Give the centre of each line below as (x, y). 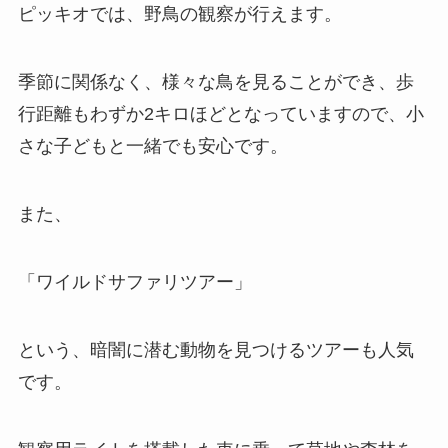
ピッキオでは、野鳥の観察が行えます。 (179, 14)
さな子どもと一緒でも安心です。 (152, 146)
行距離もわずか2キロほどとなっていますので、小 (220, 114)
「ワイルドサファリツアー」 (134, 281)
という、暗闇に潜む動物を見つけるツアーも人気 (215, 349)
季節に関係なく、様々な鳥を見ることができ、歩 (215, 82)
